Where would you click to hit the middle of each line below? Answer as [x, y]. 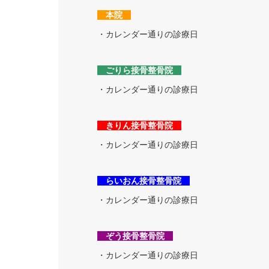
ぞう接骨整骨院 [135, 236]
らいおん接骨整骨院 [144, 181]
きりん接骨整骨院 [139, 125]
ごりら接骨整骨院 [139, 70]
